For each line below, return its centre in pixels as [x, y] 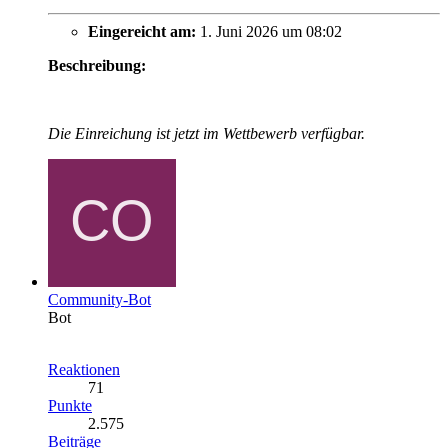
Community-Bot [99, 300]
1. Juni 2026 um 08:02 [269, 32]
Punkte [70, 406]
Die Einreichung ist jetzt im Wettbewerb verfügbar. [206, 134]
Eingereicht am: [142, 32]
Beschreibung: [97, 66]
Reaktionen [84, 370]
